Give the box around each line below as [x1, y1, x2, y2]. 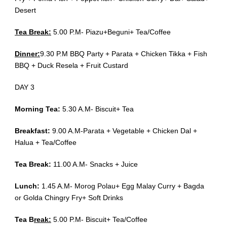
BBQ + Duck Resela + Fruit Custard [15, 61, 128, 70]
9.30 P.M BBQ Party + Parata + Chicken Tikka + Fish [40, 50, 207, 58]
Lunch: [15, 182, 42, 191]
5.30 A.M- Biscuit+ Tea [62, 105, 134, 113]
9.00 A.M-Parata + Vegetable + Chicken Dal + [52, 127, 197, 135]
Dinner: [15, 50, 40, 58]
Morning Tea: [15, 105, 62, 113]
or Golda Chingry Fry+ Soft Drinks [15, 194, 123, 202]
